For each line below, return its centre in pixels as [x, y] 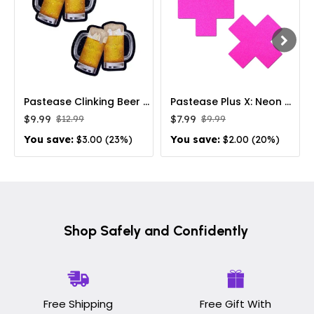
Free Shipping [78, 304]
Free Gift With [235, 304]
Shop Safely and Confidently [156, 231]
